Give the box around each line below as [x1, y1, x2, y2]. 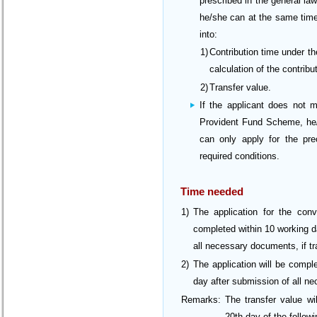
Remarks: [181, 294, 224, 305]
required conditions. [200, 151, 279, 161]
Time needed [180, 185, 243, 197]
